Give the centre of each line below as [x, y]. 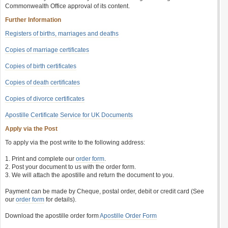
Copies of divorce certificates [45, 99]
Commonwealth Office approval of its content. [67, 6]
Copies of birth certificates [41, 66]
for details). [60, 199]
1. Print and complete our [40, 159]
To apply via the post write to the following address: [75, 142]
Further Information [33, 20]
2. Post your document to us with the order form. [70, 167]
